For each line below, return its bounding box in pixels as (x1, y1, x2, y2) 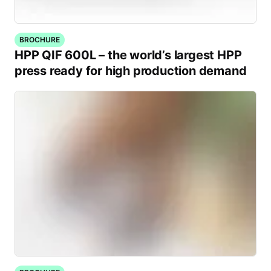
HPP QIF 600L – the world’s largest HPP (15, 48, 242, 62)
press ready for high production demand (15, 64, 247, 78)
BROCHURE (19, 35, 60, 44)
